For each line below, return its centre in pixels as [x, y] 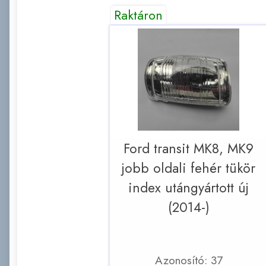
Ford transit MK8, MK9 [189, 148]
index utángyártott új [189, 188]
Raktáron [139, 15]
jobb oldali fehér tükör [189, 168]
